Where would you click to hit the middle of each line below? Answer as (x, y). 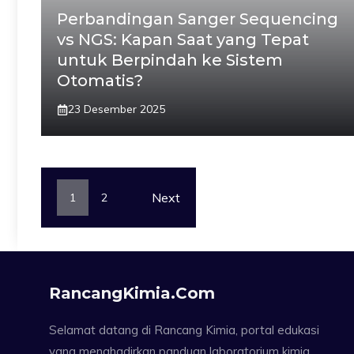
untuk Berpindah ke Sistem (170, 60)
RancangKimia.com (132, 293)
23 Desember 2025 (117, 109)
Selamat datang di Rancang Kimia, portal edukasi (184, 330)
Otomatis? (100, 81)
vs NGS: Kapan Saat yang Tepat (183, 40)
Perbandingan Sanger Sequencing (198, 19)
